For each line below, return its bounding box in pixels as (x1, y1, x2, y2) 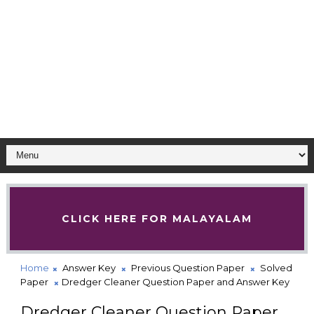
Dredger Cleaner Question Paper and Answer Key (61, 276, 289, 287)
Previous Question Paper (130, 262, 245, 273)
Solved (259, 262, 292, 273)
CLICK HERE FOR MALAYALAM (61, 212, 252, 225)
